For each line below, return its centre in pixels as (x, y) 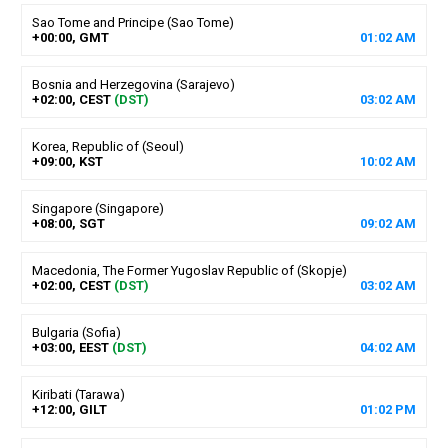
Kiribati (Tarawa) (78, 394)
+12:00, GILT (69, 409)
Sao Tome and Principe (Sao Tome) (132, 22)
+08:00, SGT (68, 223)
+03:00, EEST (70, 347)
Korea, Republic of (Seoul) (107, 146)
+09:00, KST (67, 161)
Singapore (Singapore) (97, 208)
